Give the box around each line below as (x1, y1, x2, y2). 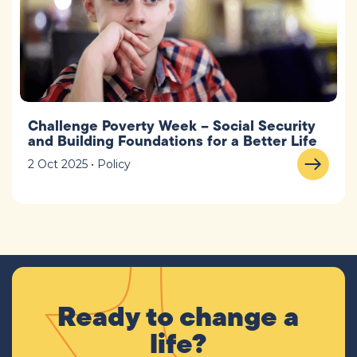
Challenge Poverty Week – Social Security (28, 114, 316, 136)
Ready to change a (57, 294, 300, 337)
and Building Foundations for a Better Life (28, 129, 317, 151)
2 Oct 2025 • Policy (28, 156, 131, 171)
